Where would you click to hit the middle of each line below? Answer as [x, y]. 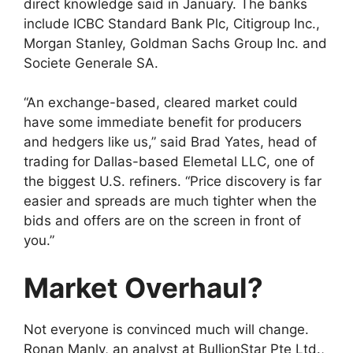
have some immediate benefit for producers [163, 123]
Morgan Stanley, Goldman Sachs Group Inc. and [175, 43]
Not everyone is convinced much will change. [166, 329]
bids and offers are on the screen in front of [162, 221]
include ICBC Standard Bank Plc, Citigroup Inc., [172, 23]
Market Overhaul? [143, 287]
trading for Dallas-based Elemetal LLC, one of [169, 162]
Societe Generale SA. [91, 63]
